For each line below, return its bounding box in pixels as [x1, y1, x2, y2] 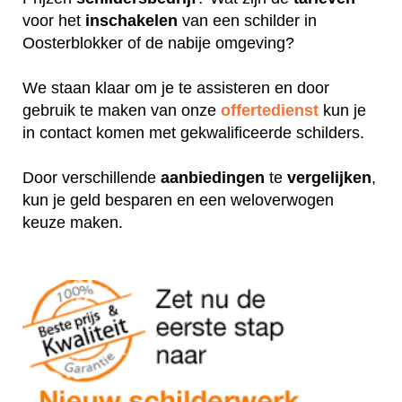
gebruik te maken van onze [22, 100, 221, 119]
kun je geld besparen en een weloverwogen [22, 190, 334, 209]
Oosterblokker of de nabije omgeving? [22, 33, 299, 52]
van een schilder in [178, 11, 317, 30]
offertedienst [221, 100, 319, 119]
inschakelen [85, 11, 178, 30]
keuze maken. [22, 213, 123, 232]
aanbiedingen [161, 168, 265, 187]
